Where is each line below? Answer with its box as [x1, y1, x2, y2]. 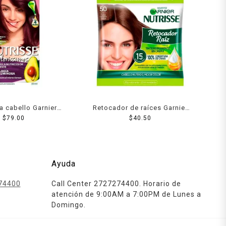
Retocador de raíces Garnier [92, 103, 188, 111]
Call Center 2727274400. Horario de [51, 179, 182, 188]
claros [129, 125, 151, 133]
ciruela [2, 125, 25, 133]
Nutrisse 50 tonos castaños [93, 114, 187, 122]
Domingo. [51, 200, 86, 209]
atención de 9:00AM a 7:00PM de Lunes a [51, 190, 202, 198]
